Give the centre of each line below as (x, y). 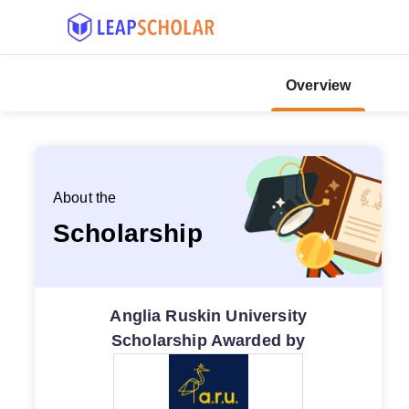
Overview (319, 85)
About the (85, 197)
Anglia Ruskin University (208, 316)
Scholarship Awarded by (209, 341)
